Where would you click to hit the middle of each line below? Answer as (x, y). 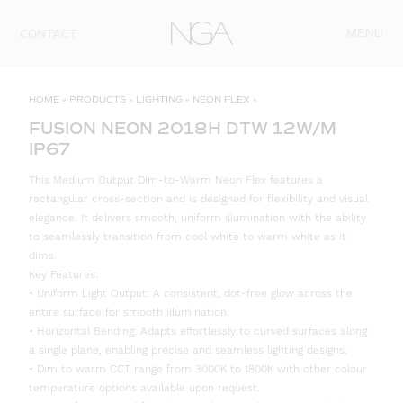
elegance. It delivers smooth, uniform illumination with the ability (197, 219)
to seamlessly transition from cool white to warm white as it (188, 237)
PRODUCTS (98, 99)
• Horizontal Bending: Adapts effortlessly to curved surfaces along (198, 332)
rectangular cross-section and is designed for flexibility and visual (198, 200)
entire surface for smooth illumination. (129, 313)
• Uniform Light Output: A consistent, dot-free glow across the (191, 294)
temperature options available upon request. (144, 389)
